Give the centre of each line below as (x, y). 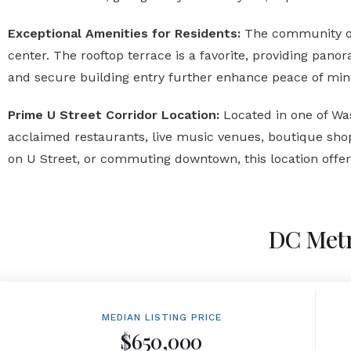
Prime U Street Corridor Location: (114, 115)
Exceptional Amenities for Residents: (124, 33)
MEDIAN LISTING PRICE (161, 317)
